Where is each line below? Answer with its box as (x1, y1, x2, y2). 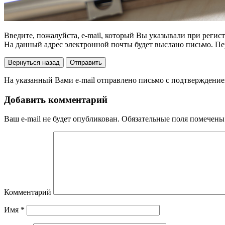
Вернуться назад (8, 58, 60, 66)
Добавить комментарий (4, 94, 107, 105)
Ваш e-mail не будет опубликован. (4, 115, 120, 124)
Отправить (70, 58, 102, 66)
